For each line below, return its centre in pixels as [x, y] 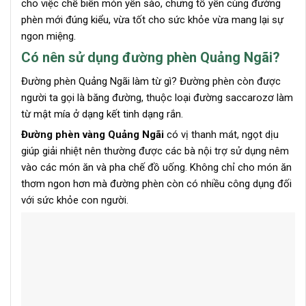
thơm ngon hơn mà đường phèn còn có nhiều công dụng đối [156, 184]
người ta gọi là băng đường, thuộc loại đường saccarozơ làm [157, 98]
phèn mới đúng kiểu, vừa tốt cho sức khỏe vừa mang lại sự [152, 20]
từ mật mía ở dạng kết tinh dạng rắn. [102, 114]
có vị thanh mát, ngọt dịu [221, 135]
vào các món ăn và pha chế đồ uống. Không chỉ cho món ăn [156, 168]
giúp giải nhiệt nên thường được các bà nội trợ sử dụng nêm [155, 151]
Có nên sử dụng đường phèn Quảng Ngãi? [151, 58]
